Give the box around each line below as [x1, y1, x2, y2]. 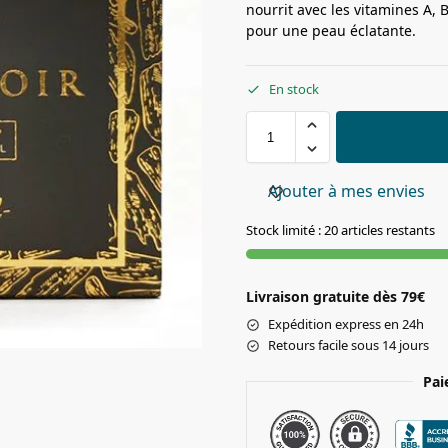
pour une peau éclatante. [245, 20, 416, 40]
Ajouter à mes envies [267, 180, 425, 203]
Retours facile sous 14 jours [267, 336, 429, 355]
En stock [268, 80, 319, 99]
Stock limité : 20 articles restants [245, 221, 435, 240]
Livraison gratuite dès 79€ [245, 287, 425, 307]
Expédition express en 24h [267, 315, 424, 334]
